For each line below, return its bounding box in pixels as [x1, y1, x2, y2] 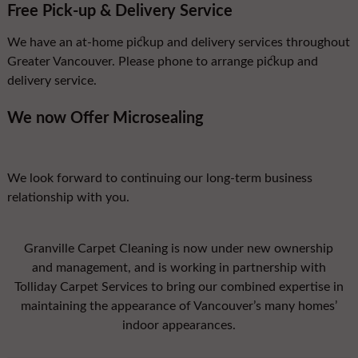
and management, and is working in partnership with [31, 261, 326, 274]
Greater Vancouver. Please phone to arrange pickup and [6, 55, 318, 68]
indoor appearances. [121, 319, 236, 332]
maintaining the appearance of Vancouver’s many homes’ [20, 300, 337, 312]
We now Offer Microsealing [6, 110, 204, 126]
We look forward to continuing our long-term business [6, 172, 312, 185]
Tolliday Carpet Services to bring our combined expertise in [14, 280, 344, 293]
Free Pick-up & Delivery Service [6, 3, 233, 19]
